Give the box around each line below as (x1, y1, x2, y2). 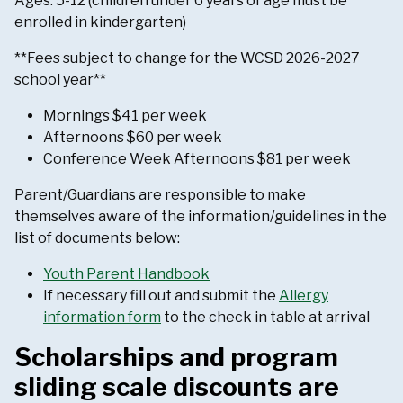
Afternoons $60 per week (43, 129, 222, 147)
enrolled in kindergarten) (14, 13, 186, 31)
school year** (14, 71, 106, 89)
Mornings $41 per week (43, 107, 207, 125)
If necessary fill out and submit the (43, 287, 279, 305)
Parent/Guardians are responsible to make (14, 186, 306, 204)
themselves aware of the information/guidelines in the (14, 208, 387, 226)
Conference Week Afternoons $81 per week (43, 150, 351, 168)
